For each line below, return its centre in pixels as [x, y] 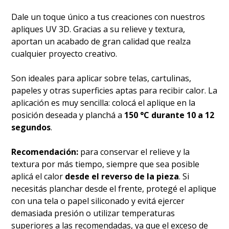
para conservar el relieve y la [134, 152]
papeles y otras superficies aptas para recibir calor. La [114, 91]
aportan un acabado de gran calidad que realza [101, 42]
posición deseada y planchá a [68, 115]
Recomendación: [45, 152]
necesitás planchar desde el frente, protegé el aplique [114, 189]
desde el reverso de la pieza [122, 177]
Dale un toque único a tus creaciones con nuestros [108, 17]
